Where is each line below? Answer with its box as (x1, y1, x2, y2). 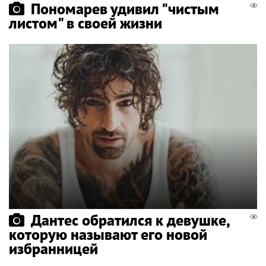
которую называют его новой (9, 224, 207, 245)
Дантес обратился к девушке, (31, 210, 229, 230)
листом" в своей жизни (9, 12, 162, 33)
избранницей (9, 239, 98, 259)
